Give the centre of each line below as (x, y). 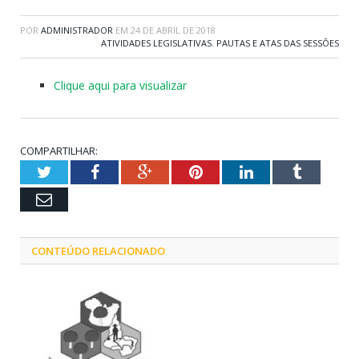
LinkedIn (282, 171)
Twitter (75, 171)
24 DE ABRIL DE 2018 (173, 30)
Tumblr (324, 171)
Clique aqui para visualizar (120, 85)
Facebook (129, 171)
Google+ (180, 171)
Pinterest (230, 171)
